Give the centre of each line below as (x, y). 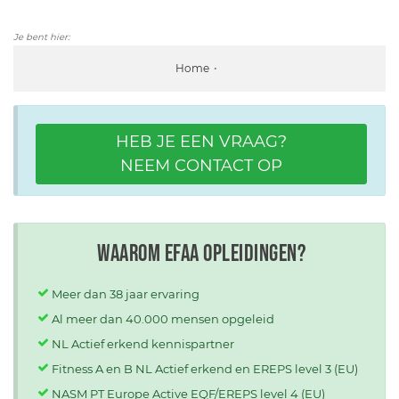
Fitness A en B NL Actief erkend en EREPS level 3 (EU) (205, 368)
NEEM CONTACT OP (201, 165)
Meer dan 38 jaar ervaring (126, 293)
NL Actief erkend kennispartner (143, 343)
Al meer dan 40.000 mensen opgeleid (163, 318)
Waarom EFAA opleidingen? (201, 254)
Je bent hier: (41, 37)
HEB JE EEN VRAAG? (201, 141)
